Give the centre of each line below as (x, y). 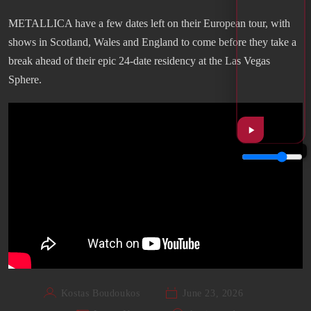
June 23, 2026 (213, 293)
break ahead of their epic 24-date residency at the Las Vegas (139, 61)
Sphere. (25, 80)
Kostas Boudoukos (100, 293)
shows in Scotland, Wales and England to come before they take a (152, 42)
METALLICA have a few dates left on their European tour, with (149, 24)
